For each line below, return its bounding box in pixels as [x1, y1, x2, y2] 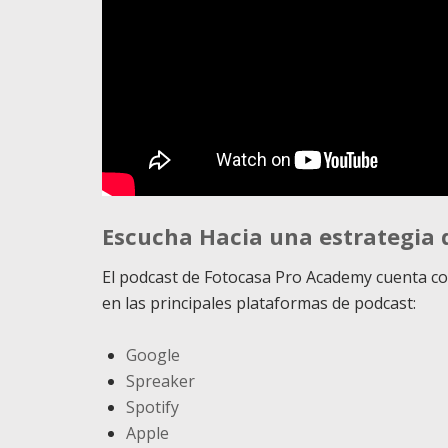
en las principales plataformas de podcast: [102, 292, 416, 314]
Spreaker [126, 370, 195, 392]
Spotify [126, 396, 179, 418]
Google [126, 344, 180, 366]
